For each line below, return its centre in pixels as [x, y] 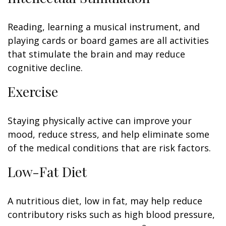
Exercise [33, 91]
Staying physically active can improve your [100, 121]
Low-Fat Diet [47, 172]
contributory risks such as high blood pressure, [111, 214]
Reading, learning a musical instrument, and [104, 27]
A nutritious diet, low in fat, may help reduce [105, 201]
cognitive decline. [45, 68]
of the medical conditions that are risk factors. [109, 148]
